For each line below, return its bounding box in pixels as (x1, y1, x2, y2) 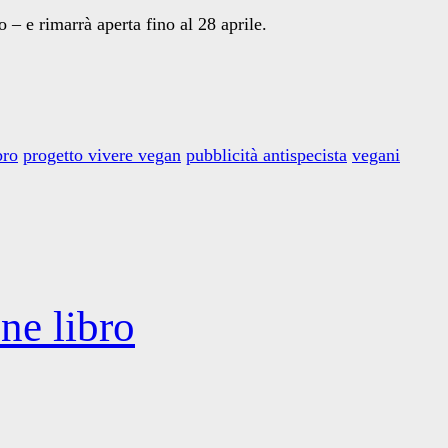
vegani (352, 144, 400, 165)
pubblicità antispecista (186, 144, 347, 165)
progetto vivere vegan (23, 144, 181, 165)
